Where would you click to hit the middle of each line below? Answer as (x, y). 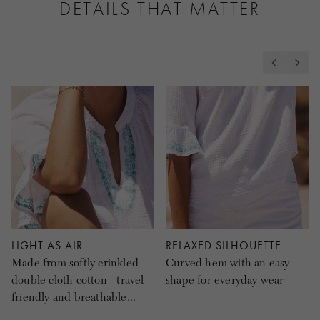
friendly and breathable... (74, 297)
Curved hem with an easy (228, 263)
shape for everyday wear (225, 280)
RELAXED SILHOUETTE (224, 246)
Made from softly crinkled (75, 263)
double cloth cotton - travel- (80, 280)
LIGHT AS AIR (47, 246)
